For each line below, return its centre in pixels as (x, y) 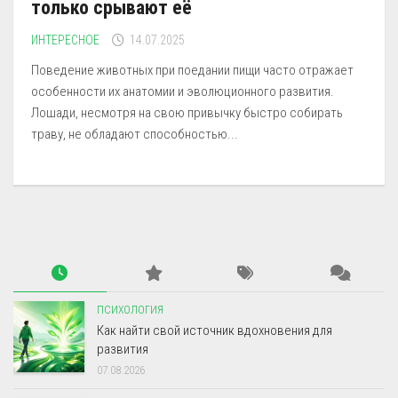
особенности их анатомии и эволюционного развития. (183, 91)
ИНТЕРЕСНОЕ (65, 40)
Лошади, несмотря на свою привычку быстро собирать (187, 112)
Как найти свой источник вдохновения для (215, 330)
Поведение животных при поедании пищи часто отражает (192, 70)
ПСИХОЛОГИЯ (130, 310)
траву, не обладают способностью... (135, 134)
